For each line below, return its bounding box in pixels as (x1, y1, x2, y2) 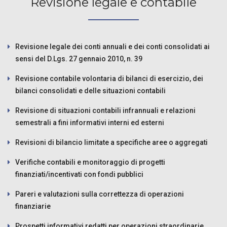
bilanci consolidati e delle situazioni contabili (15, 86, 166, 95)
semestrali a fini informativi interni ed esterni (15, 118, 164, 127)
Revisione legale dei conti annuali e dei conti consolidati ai (15, 42, 210, 51)
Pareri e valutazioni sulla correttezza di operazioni (15, 190, 184, 198)
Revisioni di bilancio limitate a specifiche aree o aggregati (15, 138, 208, 146)
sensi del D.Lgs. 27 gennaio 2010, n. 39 (15, 54, 142, 63)
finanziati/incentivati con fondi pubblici (15, 170, 143, 178)
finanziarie (15, 202, 51, 210)
